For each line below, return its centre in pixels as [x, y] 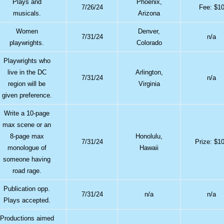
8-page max [27, 136]
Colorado [149, 42]
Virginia [149, 83]
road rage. [27, 170]
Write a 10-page [27, 113]
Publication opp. [27, 188]
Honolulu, [149, 136]
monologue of [27, 147]
